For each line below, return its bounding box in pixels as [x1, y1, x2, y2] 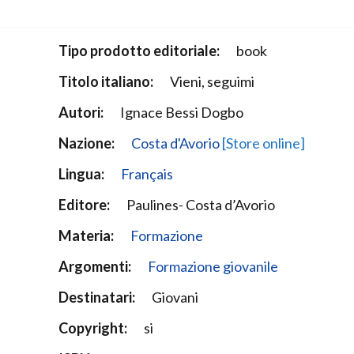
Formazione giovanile [147, 258, 278, 276]
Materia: [58, 227, 114, 245]
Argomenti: [58, 258, 131, 276]
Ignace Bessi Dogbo [119, 104, 243, 122]
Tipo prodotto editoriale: [58, 42, 220, 60]
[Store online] [221, 134, 305, 153]
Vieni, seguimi [169, 73, 254, 91]
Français [120, 165, 173, 183]
